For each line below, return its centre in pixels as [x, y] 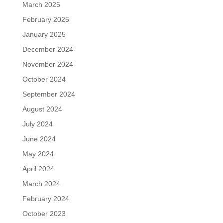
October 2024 [44, 79]
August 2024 [42, 109]
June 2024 [39, 139]
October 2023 [44, 213]
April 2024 [38, 168]
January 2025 [44, 34]
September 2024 [49, 94]
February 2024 [46, 198]
